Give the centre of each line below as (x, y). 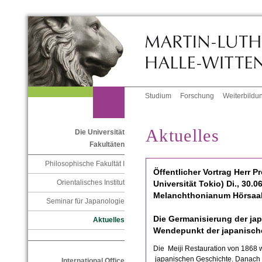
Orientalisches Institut (90, 183)
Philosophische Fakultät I (85, 164)
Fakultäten (107, 145)
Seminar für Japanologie (85, 201)
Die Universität (99, 132)
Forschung (197, 96)
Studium (158, 96)
